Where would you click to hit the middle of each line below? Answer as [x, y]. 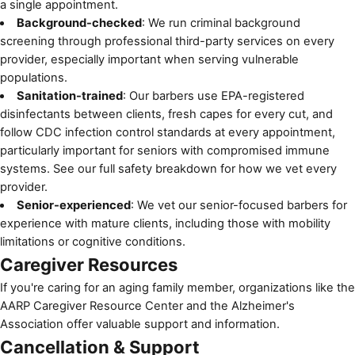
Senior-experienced [73, 205]
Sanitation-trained [69, 95]
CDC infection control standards [124, 132]
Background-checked [79, 23]
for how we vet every [277, 168]
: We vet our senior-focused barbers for [239, 205]
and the [207, 305]
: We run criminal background [221, 23]
